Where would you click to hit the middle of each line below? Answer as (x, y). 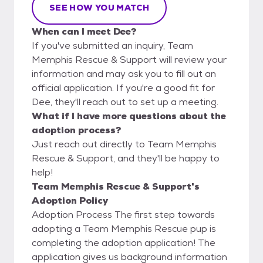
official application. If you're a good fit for (123, 87)
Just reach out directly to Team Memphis (124, 144)
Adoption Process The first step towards (123, 214)
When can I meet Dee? (84, 31)
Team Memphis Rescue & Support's (116, 186)
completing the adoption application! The (124, 242)
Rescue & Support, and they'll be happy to (126, 158)
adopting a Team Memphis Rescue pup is (124, 228)
